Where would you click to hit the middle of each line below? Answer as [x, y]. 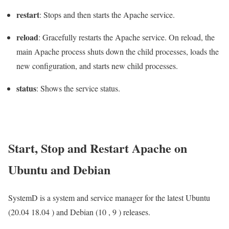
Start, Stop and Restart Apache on [98, 148]
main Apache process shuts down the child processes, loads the [118, 52]
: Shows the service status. [78, 88]
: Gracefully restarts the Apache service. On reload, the [127, 37]
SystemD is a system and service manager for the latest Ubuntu [109, 197]
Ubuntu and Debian [59, 169]
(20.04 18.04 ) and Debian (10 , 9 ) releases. [79, 212]
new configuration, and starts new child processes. [97, 66]
